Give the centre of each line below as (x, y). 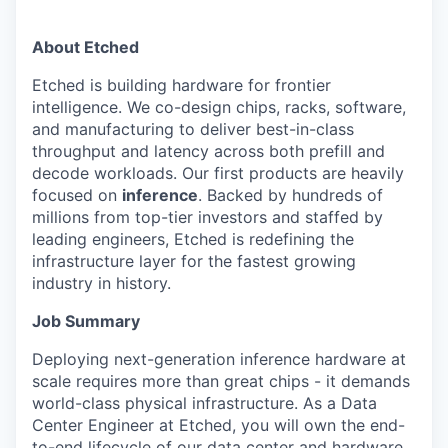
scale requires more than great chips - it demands (221, 381)
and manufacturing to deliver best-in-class (193, 129)
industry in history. (101, 283)
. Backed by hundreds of (290, 195)
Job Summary (86, 321)
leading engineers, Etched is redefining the (193, 239)
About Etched (85, 47)
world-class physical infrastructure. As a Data (204, 403)
